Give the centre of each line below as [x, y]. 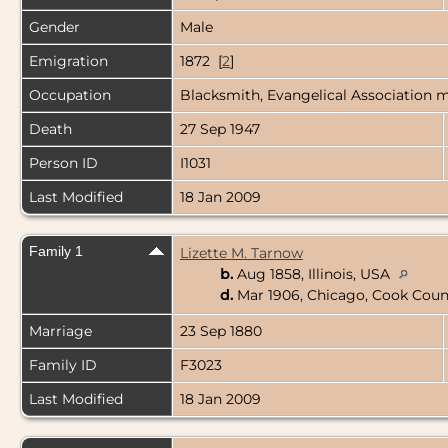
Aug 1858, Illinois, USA [313, 274]
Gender [54, 27]
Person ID [63, 163]
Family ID [63, 365]
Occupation [70, 95]
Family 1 [56, 251]
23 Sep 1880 [223, 331]
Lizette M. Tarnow [241, 253]
